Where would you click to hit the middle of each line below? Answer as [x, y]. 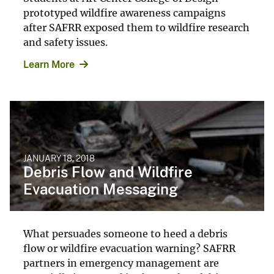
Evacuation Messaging [101, 189]
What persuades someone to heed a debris [125, 233]
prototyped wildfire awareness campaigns [124, 13]
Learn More [49, 64]
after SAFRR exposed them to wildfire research [136, 27]
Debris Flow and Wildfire [108, 172]
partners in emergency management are [121, 263]
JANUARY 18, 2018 [59, 158]
